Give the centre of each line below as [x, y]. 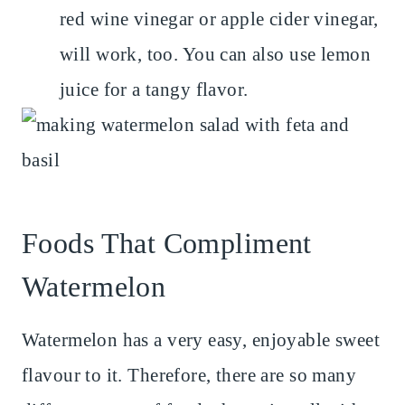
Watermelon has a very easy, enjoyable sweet [201, 340]
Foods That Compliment [167, 244]
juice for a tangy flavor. [154, 90]
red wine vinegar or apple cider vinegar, [219, 19]
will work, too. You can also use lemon [215, 55]
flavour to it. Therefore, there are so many [189, 376]
